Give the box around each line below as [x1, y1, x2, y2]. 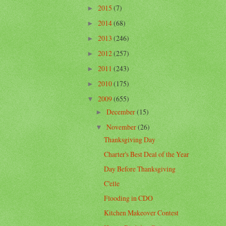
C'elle [104, 179, 120, 189]
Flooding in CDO [104, 193, 153, 203]
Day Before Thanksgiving [104, 164, 176, 174]
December [106, 106, 137, 117]
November [106, 122, 138, 132]
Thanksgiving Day [104, 134, 156, 144]
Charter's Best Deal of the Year [104, 149, 190, 159]
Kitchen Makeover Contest [104, 208, 179, 218]
